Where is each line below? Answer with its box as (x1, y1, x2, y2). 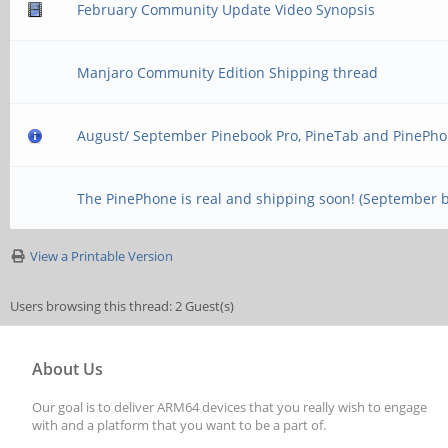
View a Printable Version (30, 247, 173, 265)
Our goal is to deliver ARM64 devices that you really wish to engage (32, 398, 427, 416)
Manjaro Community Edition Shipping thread (77, 63, 379, 82)
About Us (32, 358, 103, 380)
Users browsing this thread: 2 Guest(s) (10, 297, 234, 315)
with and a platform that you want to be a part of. (32, 416, 326, 434)
